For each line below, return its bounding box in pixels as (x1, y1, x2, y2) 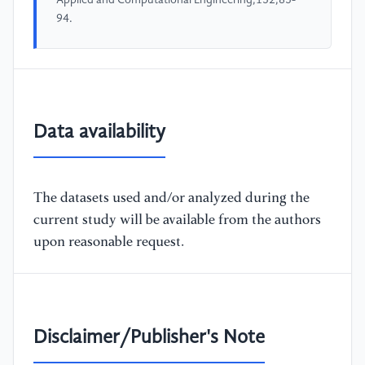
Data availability (33, 123, 165, 143)
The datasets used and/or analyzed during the (33, 191, 310, 206)
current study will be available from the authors (33, 213, 321, 228)
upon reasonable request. (33, 235, 184, 250)
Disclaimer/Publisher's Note (33, 328, 265, 348)
